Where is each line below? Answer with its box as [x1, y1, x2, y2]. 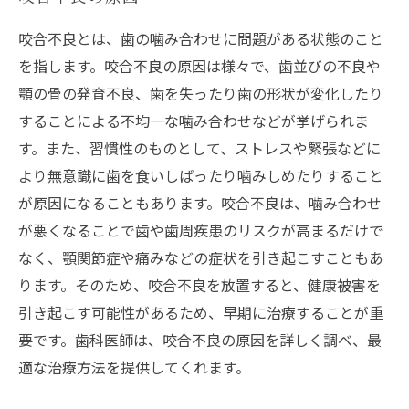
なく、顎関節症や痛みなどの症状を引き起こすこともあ [18, 246, 383, 269]
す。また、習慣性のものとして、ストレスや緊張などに [18, 137, 381, 160]
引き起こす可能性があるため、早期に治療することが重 [18, 301, 383, 324]
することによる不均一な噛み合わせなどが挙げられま [18, 110, 369, 132]
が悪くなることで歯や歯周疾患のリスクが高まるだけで [18, 219, 383, 242]
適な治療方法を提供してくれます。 [18, 356, 250, 379]
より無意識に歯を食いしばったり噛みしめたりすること [18, 164, 383, 187]
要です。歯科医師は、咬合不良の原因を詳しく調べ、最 [18, 329, 382, 351]
